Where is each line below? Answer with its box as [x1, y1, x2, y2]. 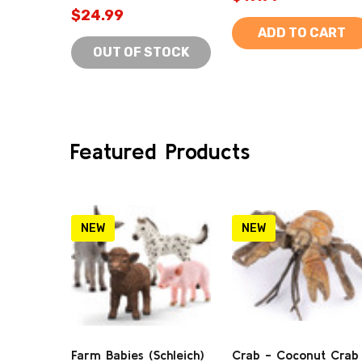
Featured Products [70, 138, 250, 164]
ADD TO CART [258, 25, 346, 40]
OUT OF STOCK [93, 44, 189, 60]
